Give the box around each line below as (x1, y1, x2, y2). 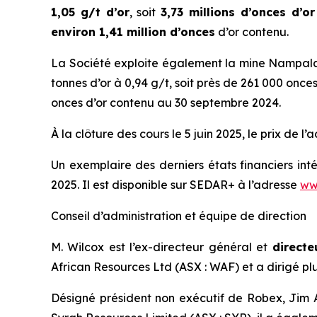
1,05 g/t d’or (51, 5, 129, 20)
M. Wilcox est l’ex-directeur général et (51, 240, 272, 255)
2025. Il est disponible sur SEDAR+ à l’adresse (51, 178, 300, 192)
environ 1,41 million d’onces (51, 25, 215, 40)
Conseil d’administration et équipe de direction (51, 209, 306, 224)
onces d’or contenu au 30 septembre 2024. (51, 96, 281, 110)
